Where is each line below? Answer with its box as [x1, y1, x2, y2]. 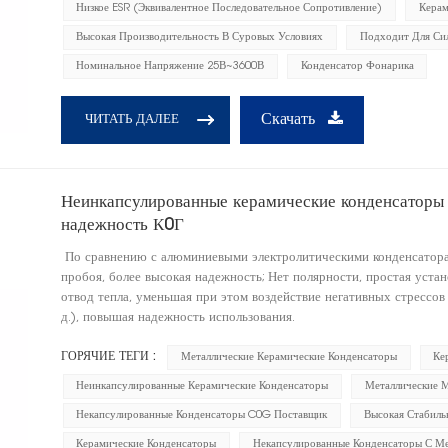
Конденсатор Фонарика [300, 60, 414, 72]
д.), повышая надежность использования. [60, 312, 299, 325]
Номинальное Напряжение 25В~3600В [76, 60, 265, 72]
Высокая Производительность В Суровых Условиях [76, 31, 324, 43]
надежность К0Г [60, 217, 184, 236]
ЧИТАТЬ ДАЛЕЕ [85, 113, 180, 126]
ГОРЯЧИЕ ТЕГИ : [60, 351, 156, 364]
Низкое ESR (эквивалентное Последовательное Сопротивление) [76, 2, 383, 14]
